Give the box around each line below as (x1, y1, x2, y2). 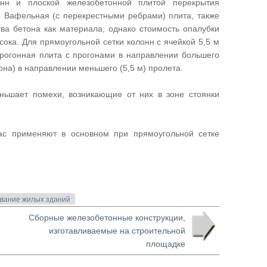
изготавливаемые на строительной (49, 226, 185, 235)
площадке (146, 239, 185, 249)
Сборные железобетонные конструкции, (29, 213, 185, 222)
